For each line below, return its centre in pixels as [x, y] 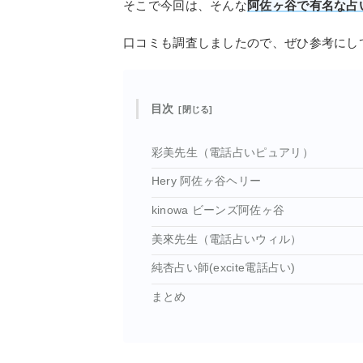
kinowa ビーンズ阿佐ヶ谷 [218, 210]
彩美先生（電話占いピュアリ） [232, 152]
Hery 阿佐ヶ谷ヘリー [206, 181]
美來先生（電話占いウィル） [226, 239]
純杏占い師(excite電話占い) [223, 268]
